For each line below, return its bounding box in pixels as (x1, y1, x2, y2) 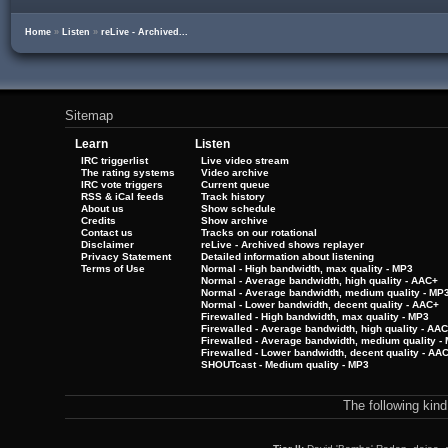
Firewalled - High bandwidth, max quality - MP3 (201, 311, 429, 322)
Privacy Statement (81, 251, 171, 262)
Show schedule (201, 203, 276, 214)
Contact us (81, 227, 133, 238)
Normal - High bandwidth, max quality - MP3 (201, 263, 413, 274)
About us (81, 203, 124, 214)
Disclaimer (81, 239, 134, 250)
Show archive (201, 215, 268, 226)
